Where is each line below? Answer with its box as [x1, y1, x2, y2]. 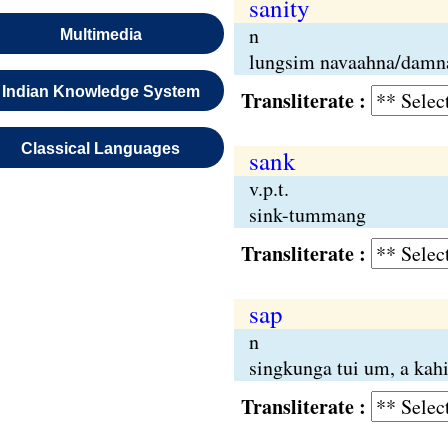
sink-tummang [248, 201, 366, 228]
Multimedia [59, 26, 142, 43]
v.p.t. [248, 175, 289, 202]
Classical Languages [21, 140, 181, 157]
